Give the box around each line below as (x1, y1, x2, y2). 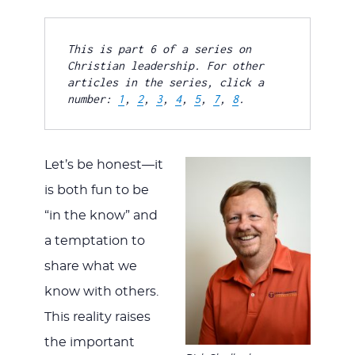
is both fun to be (44, 184, 149, 197)
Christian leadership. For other (67, 59, 264, 73)
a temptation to (44, 235, 145, 248)
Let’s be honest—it (44, 158, 163, 172)
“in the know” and (44, 209, 158, 223)
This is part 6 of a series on (67, 42, 251, 56)
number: (67, 92, 118, 106)
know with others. (44, 285, 158, 299)
